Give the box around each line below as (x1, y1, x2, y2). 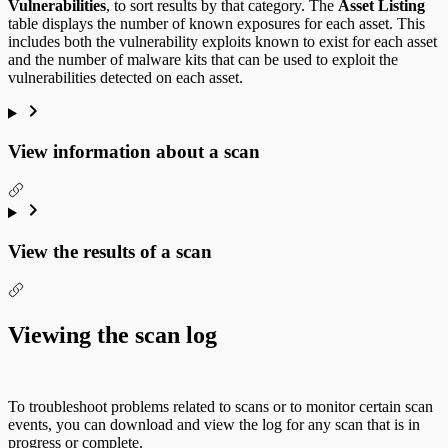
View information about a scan (8, 141, 260, 163)
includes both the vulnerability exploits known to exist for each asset (8, 32, 437, 50)
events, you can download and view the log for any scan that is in (8, 416, 420, 434)
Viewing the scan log (8, 321, 217, 348)
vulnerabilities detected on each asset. (8, 68, 243, 86)
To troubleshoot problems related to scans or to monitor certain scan (8, 398, 433, 416)
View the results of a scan (8, 240, 212, 262)
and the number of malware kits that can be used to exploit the (8, 50, 398, 68)
